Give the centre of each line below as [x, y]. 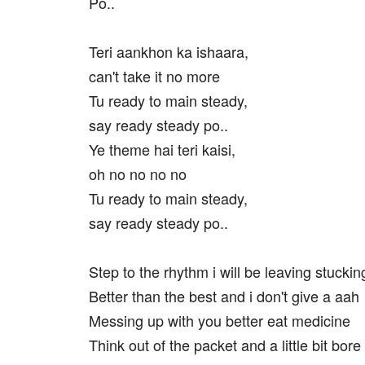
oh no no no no [138, 174]
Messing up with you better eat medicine [220, 320]
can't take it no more [154, 76]
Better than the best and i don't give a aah [224, 296]
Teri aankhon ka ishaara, [169, 51]
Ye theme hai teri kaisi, [162, 149]
